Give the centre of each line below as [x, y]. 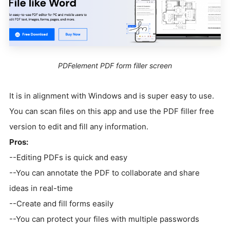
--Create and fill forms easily [61, 204]
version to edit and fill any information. [79, 127]
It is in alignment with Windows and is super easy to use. [112, 96]
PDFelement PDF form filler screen [115, 66]
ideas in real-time [41, 188]
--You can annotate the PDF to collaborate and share [104, 173]
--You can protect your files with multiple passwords [104, 219]
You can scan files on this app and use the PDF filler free [112, 111]
